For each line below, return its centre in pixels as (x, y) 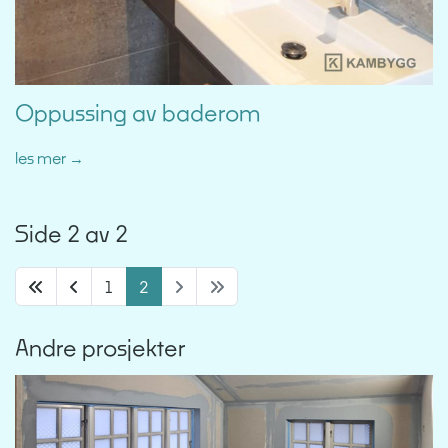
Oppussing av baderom (137, 113)
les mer (42, 158)
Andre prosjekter (100, 348)
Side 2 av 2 (71, 234)
